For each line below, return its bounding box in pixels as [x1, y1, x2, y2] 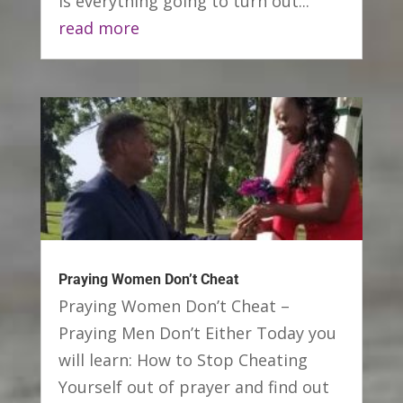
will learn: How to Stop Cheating [58, 348, 308, 371]
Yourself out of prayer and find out [58, 375, 329, 398]
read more [58, 17, 139, 40]
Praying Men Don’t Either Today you [58, 321, 336, 344]
